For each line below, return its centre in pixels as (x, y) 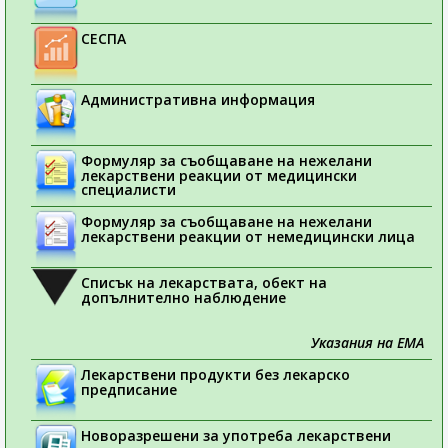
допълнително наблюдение (183, 297)
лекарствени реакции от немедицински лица (248, 236)
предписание (129, 389)
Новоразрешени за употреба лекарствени (236, 435)
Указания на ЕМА (367, 342)
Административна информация (198, 99)
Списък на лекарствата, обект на (204, 282)
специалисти (128, 189)
